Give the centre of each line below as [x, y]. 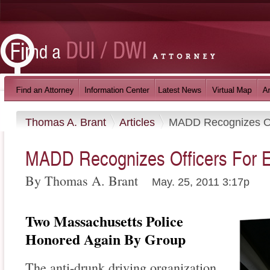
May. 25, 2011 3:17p [201, 182]
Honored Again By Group [105, 239]
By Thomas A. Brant [84, 181]
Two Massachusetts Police [104, 221]
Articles [139, 122]
